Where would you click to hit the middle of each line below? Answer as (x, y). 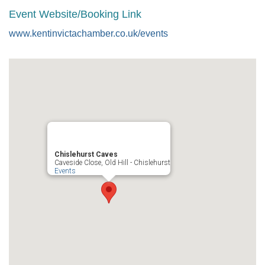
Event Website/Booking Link (75, 14)
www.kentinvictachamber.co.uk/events (88, 33)
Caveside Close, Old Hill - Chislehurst (112, 163)
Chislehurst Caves (86, 154)
